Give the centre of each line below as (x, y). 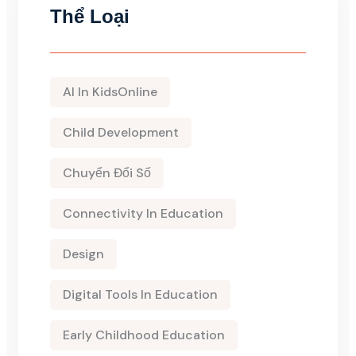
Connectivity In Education (143, 213)
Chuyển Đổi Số (107, 173)
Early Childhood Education (144, 335)
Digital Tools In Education (140, 294)
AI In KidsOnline (110, 92)
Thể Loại (90, 16)
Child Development (121, 132)
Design (83, 254)
